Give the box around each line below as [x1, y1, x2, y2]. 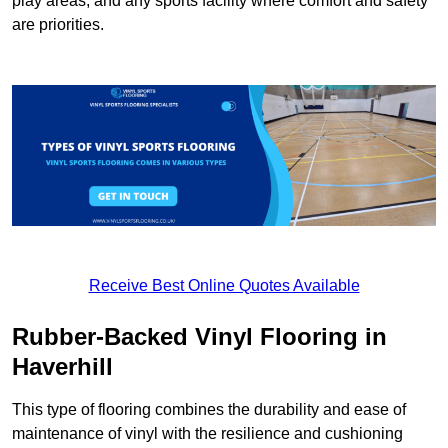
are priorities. [12, 16, 104, 34]
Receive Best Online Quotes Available [88, 277, 360, 295]
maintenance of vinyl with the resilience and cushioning [12, 425, 403, 443]
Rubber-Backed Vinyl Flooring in [12, 323, 387, 351]
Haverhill [12, 353, 113, 381]
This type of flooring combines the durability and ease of [12, 401, 406, 419]
